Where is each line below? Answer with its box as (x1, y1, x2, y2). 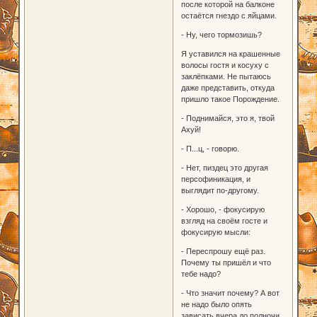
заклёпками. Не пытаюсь (180, 71, 271, 81)
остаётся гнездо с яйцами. (180, 11, 277, 20)
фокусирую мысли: (180, 227, 250, 236)
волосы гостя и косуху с (180, 60, 269, 69)
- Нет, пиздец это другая (180, 163, 268, 172)
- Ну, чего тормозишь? (180, 30, 262, 39)
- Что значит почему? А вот (180, 288, 279, 297)
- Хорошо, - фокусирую (180, 204, 265, 214)
